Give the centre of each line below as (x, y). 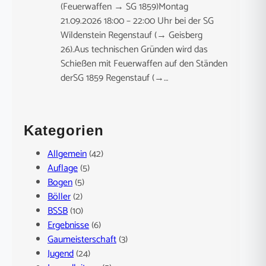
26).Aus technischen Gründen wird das (134, 50)
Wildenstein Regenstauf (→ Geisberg (131, 36)
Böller (59, 197)
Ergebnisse (68, 226)
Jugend (61, 254)
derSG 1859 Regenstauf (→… (114, 78)
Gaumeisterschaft (82, 240)
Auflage (63, 169)
